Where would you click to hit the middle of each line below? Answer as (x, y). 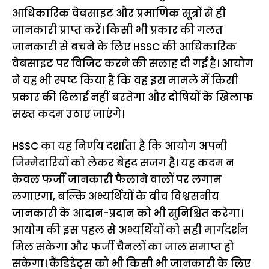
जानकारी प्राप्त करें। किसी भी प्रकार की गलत (117, 30)
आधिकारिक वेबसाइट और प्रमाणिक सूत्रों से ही (119, 13)
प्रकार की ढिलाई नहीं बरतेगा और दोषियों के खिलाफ (133, 97)
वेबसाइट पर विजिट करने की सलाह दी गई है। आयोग (133, 63)
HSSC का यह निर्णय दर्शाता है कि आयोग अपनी (119, 146)
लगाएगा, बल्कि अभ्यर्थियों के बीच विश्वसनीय (116, 196)
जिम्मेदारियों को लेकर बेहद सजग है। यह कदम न (123, 163)
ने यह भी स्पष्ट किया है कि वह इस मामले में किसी (125, 80)
